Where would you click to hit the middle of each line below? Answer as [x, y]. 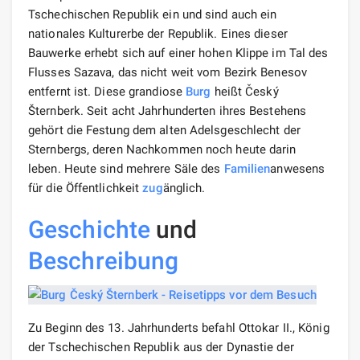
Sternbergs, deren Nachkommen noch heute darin [162, 149]
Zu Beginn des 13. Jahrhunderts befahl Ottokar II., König [179, 327]
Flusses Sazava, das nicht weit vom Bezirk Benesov [168, 72]
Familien [247, 168]
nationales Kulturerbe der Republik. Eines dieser [158, 33]
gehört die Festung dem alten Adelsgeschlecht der [164, 130]
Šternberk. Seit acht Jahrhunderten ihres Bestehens [168, 110]
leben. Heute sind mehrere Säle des [126, 168]
